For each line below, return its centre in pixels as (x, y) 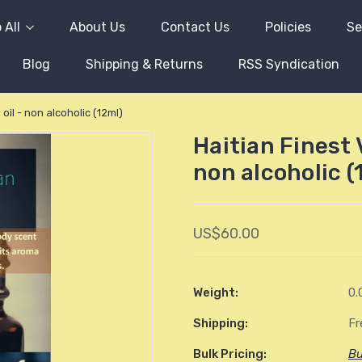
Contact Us (195, 27)
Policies (288, 27)
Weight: (216, 293)
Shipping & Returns (144, 64)
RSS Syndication (289, 64)
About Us (97, 27)
